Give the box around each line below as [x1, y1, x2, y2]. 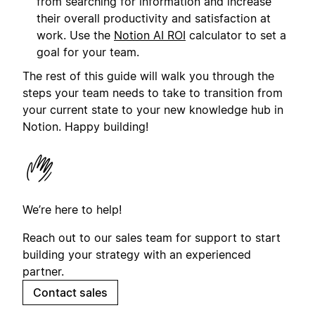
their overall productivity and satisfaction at [37, 11, 271, 25]
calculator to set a [186, 27, 286, 42]
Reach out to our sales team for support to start [22, 231, 281, 245]
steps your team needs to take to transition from [22, 86, 283, 101]
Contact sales [33, 285, 108, 300]
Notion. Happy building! [22, 120, 148, 134]
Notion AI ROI [114, 27, 186, 42]
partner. [22, 264, 64, 279]
